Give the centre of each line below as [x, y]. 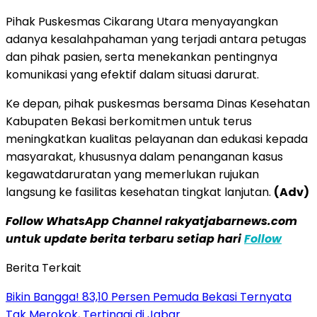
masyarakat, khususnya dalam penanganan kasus [144, 156]
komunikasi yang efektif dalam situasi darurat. [134, 74]
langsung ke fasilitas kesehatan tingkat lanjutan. [140, 192]
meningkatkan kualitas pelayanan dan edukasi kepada [157, 139]
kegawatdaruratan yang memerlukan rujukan [132, 174]
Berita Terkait [44, 267]
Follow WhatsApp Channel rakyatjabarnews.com [151, 221]
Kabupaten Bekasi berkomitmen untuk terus [129, 121]
